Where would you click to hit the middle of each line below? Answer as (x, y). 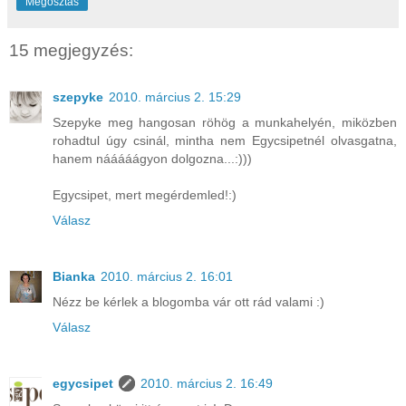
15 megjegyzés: (71, 51)
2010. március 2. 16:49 (207, 384)
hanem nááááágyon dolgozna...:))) (152, 159)
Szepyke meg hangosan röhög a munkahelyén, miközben (225, 123)
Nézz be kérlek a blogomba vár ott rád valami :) (188, 302)
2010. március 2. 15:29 (175, 97)
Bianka (74, 277)
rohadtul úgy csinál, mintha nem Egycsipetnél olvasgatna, (225, 141)
